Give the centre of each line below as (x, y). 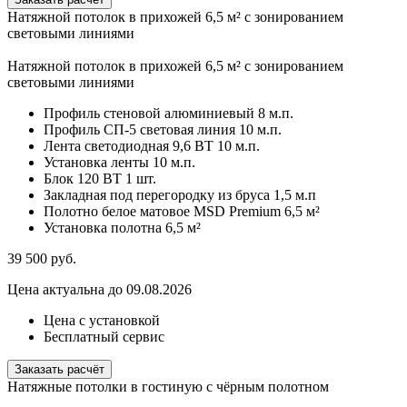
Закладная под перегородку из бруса (157, 195)
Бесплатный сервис (104, 337)
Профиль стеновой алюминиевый (149, 114)
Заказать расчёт (60, 370)
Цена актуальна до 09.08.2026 (99, 290)
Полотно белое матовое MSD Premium (162, 212)
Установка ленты (96, 163)
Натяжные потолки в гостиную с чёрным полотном (168, 387)
